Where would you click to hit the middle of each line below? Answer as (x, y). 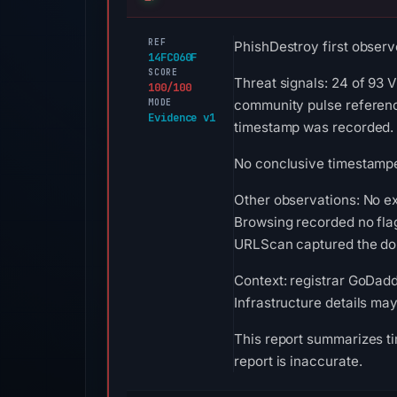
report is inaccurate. (298, 361)
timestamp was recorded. (314, 127)
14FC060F (173, 57)
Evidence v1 (182, 117)
